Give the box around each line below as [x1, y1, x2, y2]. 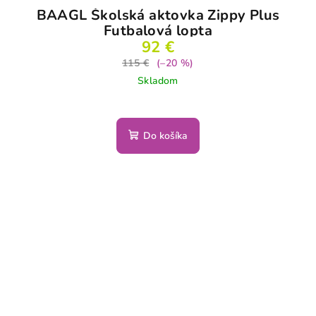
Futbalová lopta [104, 21, 212, 41]
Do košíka [143, 129, 188, 143]
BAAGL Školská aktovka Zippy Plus [36, 6, 280, 25]
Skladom [138, 74, 178, 88]
